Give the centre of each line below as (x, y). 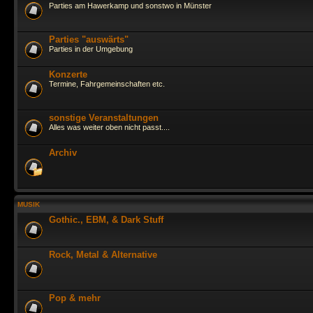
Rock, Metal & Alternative (103, 255)
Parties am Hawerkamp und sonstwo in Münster (130, 6)
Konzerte (68, 74)
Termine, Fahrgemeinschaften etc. (107, 84)
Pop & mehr (75, 298)
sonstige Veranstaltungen (104, 118)
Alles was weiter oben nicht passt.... (109, 127)
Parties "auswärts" (89, 39)
